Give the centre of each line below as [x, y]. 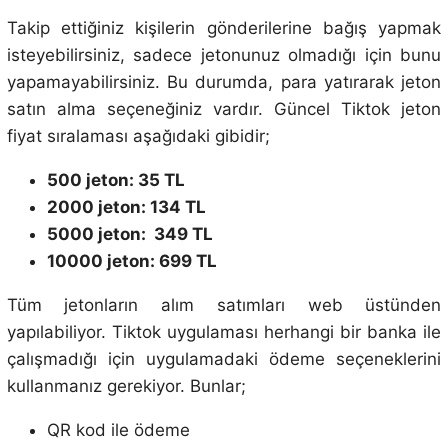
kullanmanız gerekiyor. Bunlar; [126, 385]
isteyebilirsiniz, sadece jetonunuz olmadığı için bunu [224, 54]
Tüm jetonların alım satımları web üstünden [224, 304]
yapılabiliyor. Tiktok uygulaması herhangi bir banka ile [224, 331]
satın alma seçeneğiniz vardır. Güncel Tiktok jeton [224, 108]
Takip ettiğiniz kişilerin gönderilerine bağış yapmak [224, 27]
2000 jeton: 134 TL [126, 206]
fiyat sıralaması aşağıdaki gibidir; [138, 135]
